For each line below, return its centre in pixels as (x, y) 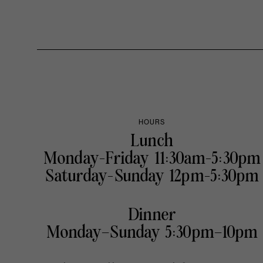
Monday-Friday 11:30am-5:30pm (152, 159)
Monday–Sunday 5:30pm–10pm (152, 233)
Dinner (152, 215)
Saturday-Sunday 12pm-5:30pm (152, 176)
